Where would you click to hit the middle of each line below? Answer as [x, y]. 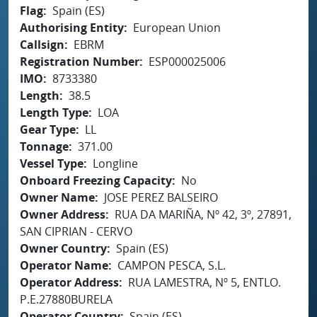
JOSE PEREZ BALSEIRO [161, 197]
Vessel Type [52, 163]
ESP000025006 [187, 61]
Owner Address [63, 214]
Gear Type [48, 129]
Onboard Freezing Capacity [96, 180]
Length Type [54, 112]
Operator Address [69, 282]
